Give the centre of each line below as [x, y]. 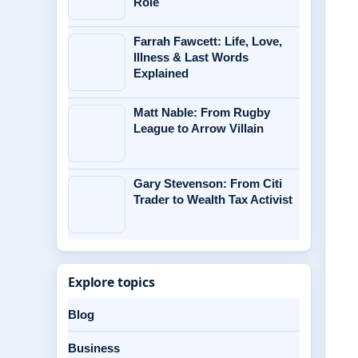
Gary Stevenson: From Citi [208, 183]
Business [94, 348]
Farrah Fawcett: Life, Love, [208, 41]
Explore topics [111, 282]
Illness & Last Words [191, 57]
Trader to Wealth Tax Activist [213, 199]
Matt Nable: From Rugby [202, 112]
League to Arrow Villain [199, 128]
